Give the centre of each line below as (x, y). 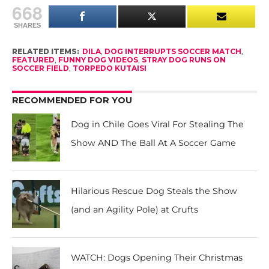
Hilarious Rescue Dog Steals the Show (154, 191)
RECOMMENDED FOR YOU (72, 100)
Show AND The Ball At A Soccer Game (154, 143)
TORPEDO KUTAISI (109, 68)
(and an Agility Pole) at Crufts (135, 210)
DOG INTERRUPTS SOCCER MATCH (173, 51)
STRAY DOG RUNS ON (183, 60)
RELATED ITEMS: (45, 51)
